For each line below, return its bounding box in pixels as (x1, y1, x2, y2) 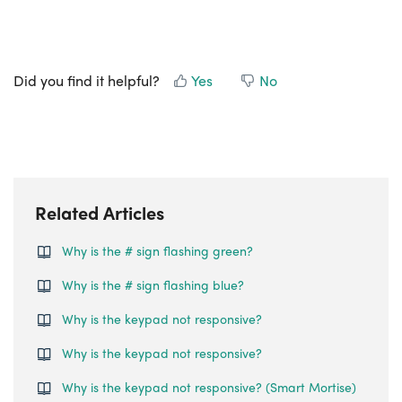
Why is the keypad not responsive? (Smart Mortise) (62, 378, 356, 396)
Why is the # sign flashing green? (62, 241, 253, 259)
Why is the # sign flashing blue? (62, 275, 244, 293)
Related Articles (35, 199, 164, 225)
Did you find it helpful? (13, 70, 160, 91)
